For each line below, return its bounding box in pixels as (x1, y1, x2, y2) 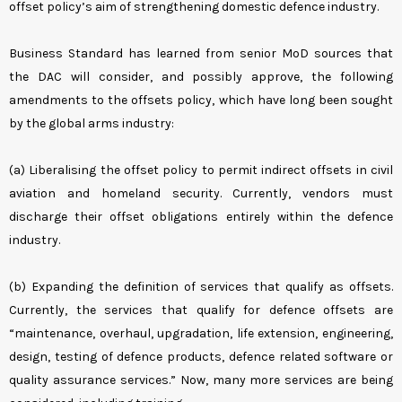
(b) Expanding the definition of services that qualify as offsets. (9, 279, 393, 295)
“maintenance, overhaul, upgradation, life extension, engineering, (9, 326, 393, 342)
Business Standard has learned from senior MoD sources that (9, 46, 393, 62)
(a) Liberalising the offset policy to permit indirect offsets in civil (9, 162, 393, 179)
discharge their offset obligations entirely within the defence (9, 209, 393, 225)
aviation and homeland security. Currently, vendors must (9, 186, 393, 202)
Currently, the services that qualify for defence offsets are (9, 302, 393, 319)
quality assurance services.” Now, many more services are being (9, 372, 393, 389)
